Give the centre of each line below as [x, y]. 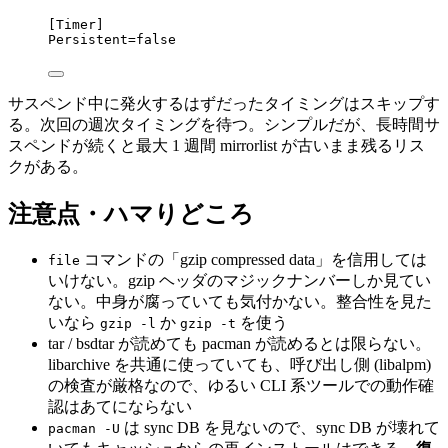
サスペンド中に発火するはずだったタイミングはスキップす [224, 104]
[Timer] [76, 25]
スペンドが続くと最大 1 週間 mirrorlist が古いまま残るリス [216, 146]
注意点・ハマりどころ [131, 214]
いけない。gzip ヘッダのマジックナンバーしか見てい [239, 281]
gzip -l [128, 324]
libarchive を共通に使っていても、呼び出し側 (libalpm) [239, 365]
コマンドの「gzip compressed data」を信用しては [253, 260]
